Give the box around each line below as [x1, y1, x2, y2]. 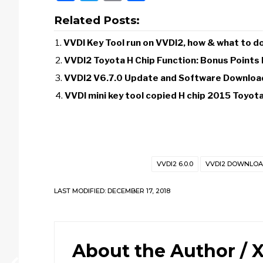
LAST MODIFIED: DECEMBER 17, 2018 [54, 187, 170, 195]
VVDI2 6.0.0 [157, 160, 194, 168]
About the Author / [72, 240, 252, 262]
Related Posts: [54, 14, 140, 27]
